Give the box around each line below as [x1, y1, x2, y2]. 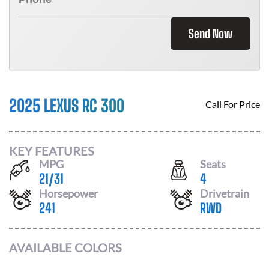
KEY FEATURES [9, 143, 94, 158]
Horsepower [39, 186, 98, 200]
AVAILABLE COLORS [9, 240, 122, 255]
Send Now [189, 26, 232, 41]
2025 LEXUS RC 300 [9, 95, 124, 116]
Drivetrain [200, 186, 249, 200]
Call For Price [205, 98, 260, 110]
